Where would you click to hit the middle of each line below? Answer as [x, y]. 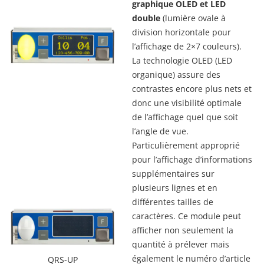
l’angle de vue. [160, 131]
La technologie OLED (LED [182, 60]
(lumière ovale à [194, 18]
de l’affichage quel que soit [185, 117]
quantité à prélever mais [181, 244]
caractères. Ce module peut [187, 216]
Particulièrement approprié [186, 145]
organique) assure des [176, 74]
